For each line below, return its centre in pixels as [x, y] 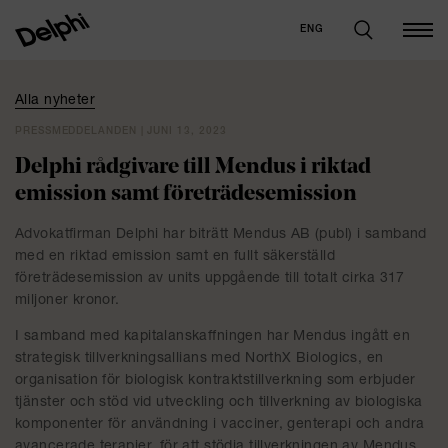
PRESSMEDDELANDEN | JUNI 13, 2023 [121, 132]
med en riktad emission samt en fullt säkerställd [175, 257]
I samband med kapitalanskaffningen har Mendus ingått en [213, 337]
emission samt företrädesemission [186, 194]
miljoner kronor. [67, 301]
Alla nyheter [55, 101]
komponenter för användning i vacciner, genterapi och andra [220, 425]
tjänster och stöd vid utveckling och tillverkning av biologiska [219, 403]
